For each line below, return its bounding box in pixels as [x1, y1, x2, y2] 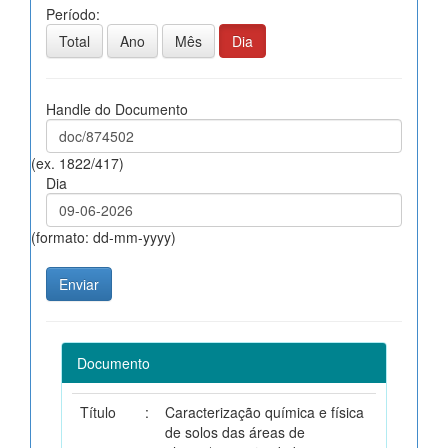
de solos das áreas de [165, 421, 305, 442]
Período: [46, 3, 100, 24]
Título [80, 401, 116, 422]
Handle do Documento [46, 98, 188, 119]
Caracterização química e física [165, 401, 364, 422]
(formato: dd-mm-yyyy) [31, 226, 176, 247]
